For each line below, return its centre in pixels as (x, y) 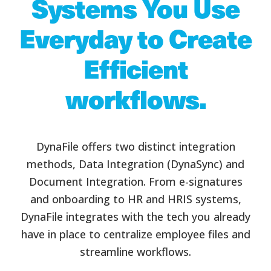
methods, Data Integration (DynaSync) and (135, 164)
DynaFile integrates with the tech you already (135, 217)
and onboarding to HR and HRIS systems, (135, 199)
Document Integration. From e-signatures (135, 182)
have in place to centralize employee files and (135, 234)
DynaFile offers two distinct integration (135, 147)
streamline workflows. (135, 252)
